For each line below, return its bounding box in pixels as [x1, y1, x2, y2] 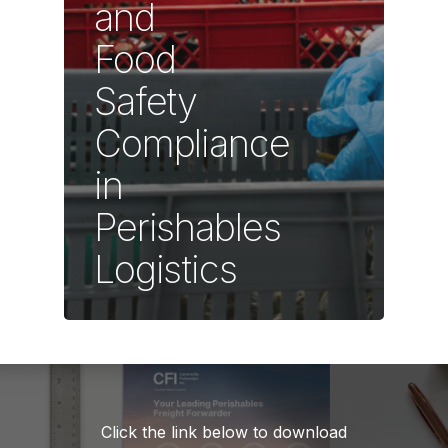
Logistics [94, 246, 237, 293]
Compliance [94, 120, 290, 167]
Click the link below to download [101, 422, 347, 443]
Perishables [94, 204, 281, 251]
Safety [94, 78, 198, 125]
